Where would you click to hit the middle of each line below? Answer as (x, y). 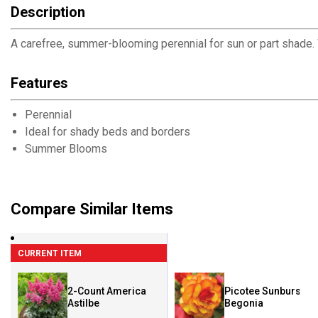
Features (39, 83)
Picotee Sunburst (264, 291)
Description (48, 12)
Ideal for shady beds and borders (108, 132)
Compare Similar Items (92, 209)
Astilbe (83, 303)
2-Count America (107, 291)
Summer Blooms (66, 149)
